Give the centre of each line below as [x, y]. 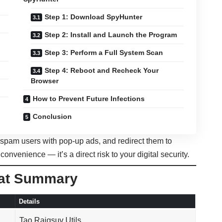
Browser [44, 81]
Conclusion [52, 117]
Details [29, 202]
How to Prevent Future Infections [88, 99]
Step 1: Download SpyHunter [93, 17]
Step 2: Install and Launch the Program [111, 35]
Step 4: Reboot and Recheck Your [101, 71]
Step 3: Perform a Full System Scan [104, 53]
